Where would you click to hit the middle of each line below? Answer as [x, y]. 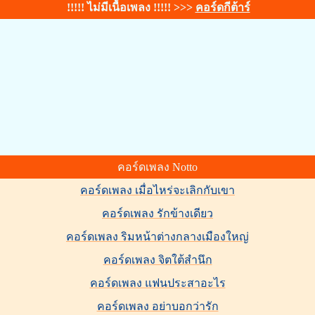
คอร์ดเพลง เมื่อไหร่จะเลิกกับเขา [157, 190]
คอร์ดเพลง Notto [157, 167]
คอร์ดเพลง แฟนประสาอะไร [157, 283]
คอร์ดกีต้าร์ [223, 7]
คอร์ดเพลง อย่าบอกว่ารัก [157, 306]
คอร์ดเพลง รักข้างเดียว [157, 213]
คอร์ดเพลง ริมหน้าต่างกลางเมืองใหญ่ [157, 237]
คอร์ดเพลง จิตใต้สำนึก [157, 260]
